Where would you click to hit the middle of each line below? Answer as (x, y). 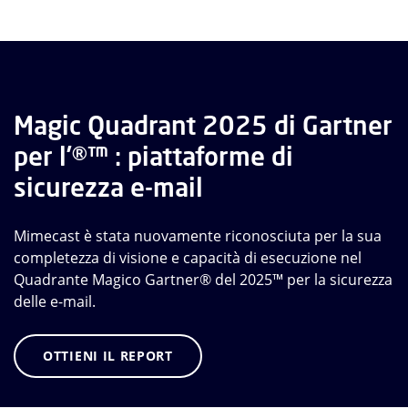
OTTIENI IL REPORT (108, 355)
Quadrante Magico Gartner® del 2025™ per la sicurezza (203, 279)
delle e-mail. (55, 301)
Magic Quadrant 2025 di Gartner (203, 125)
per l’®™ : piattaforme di (153, 156)
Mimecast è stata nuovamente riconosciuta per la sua (198, 235)
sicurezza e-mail (108, 187)
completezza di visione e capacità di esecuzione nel (188, 257)
